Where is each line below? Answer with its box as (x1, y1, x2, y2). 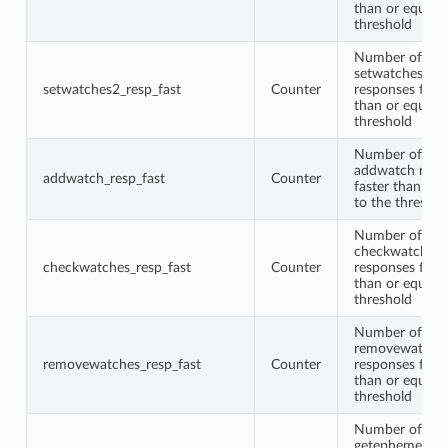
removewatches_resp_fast (42, 356, 201, 372)
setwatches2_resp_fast (42, 81, 181, 97)
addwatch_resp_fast (42, 170, 165, 186)
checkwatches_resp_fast (42, 259, 191, 275)
